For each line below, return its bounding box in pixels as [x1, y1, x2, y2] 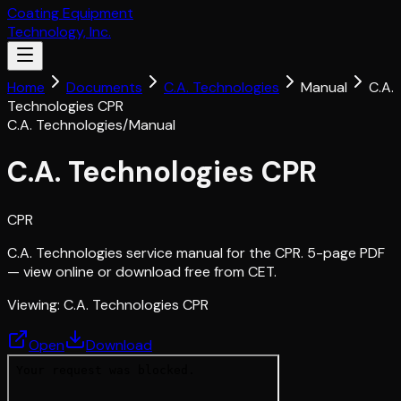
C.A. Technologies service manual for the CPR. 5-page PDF [7, 243, 385, 262]
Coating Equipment [7, 4, 133, 22]
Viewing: [7, 294, 64, 314]
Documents [66, 78, 142, 97]
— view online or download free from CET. [7, 261, 277, 281]
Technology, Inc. [7, 22, 111, 41]
